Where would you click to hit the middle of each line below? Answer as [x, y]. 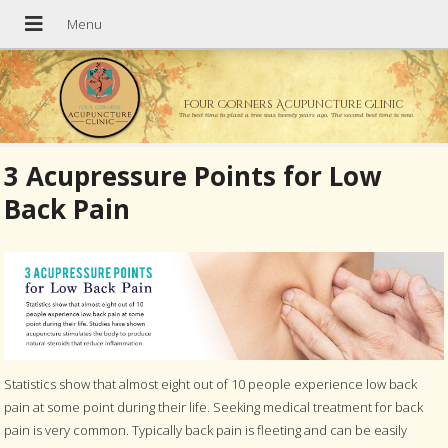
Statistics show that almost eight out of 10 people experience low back [211, 383]
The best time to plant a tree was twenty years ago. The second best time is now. [296, 114]
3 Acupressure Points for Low [193, 175]
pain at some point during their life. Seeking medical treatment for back [214, 406]
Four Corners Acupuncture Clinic [293, 104]
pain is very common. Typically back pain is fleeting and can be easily [206, 429]
